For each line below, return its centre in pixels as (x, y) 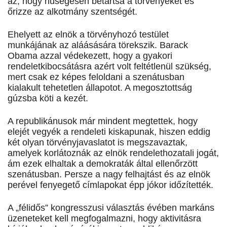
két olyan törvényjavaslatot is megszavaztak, (98, 143)
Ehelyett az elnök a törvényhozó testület (88, 35)
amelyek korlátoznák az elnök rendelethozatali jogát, (113, 153)
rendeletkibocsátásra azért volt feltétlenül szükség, (109, 67)
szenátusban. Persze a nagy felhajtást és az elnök (109, 175)
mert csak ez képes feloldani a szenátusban (96, 77)
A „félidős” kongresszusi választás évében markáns (111, 208)
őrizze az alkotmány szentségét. (72, 12)
